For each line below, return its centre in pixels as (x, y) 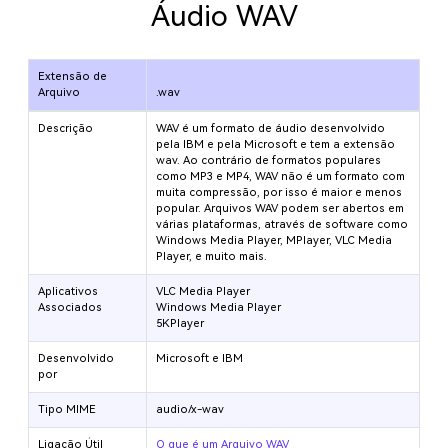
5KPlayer (180, 323)
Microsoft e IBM (200, 358)
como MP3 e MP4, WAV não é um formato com (281, 176)
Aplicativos (68, 291)
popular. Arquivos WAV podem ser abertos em (280, 208)
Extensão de (73, 76)
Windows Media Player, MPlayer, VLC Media (274, 240)
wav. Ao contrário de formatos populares (269, 160)
